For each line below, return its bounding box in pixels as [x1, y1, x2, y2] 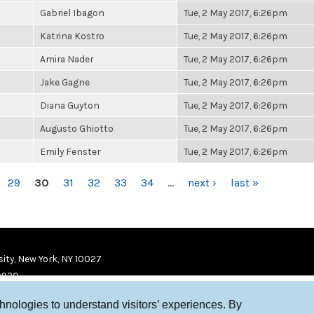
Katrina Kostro [40, 30, 104, 41]
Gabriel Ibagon [40, 7, 104, 18]
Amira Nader [40, 53, 93, 64]
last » [231, 176, 259, 189]
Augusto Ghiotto [40, 123, 114, 134]
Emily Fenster [40, 146, 100, 157]
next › [188, 176, 217, 189]
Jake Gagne [40, 76, 90, 88]
